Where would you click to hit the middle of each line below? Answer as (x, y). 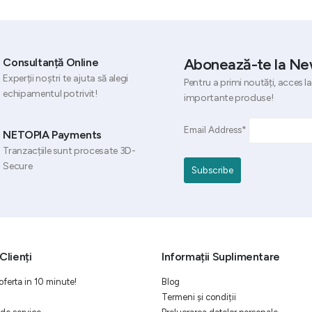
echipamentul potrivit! (50, 94)
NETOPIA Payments (52, 135)
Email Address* (216, 130)
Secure (18, 166)
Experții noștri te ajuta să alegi (65, 79)
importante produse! (229, 98)
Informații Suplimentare (221, 257)
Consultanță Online (51, 63)
